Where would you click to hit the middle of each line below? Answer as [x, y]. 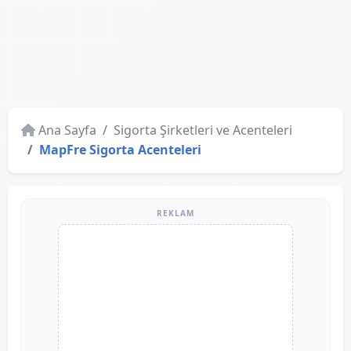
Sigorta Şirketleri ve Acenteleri [203, 130]
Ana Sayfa [67, 130]
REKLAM [175, 213]
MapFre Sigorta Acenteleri [120, 150]
